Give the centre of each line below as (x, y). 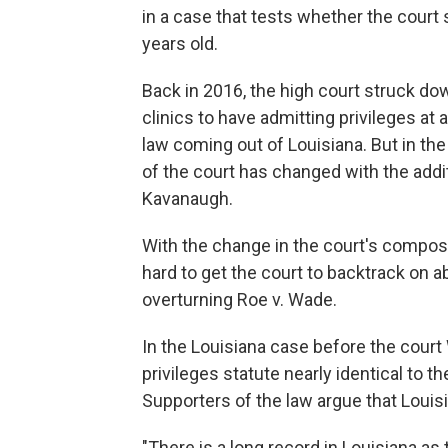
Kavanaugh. (187, 198)
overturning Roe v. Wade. (239, 299)
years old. (180, 43)
